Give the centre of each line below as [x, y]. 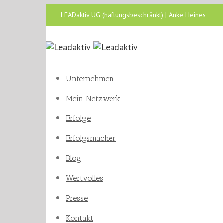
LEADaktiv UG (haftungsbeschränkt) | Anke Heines [133, 15]
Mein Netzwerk [93, 98]
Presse [77, 198]
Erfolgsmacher [91, 138]
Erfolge [78, 118]
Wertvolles [84, 178]
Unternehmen [90, 78]
